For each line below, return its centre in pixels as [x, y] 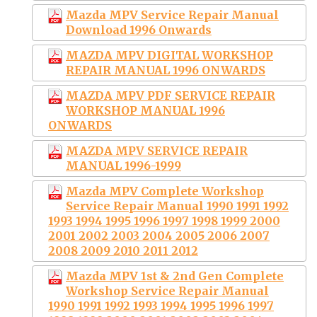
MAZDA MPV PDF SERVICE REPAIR [171, 95]
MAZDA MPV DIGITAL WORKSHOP [169, 55]
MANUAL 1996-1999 [123, 165]
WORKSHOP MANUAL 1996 [145, 110]
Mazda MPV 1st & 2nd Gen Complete [175, 276]
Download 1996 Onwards [139, 29]
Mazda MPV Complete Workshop [165, 191]
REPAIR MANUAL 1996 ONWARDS [166, 70]
